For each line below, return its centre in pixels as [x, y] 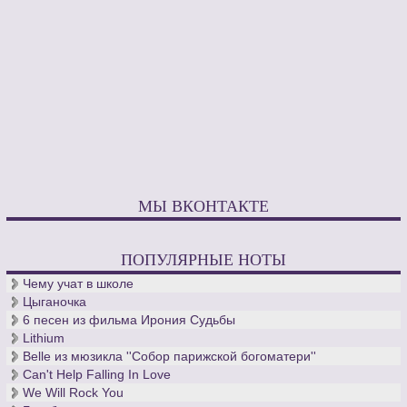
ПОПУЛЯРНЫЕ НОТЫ [203, 259]
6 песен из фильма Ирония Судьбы [129, 320]
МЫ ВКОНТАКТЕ [203, 206]
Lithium [44, 338]
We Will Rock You [74, 393]
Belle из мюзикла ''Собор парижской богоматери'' [170, 357]
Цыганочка [55, 302]
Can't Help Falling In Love [97, 375]
